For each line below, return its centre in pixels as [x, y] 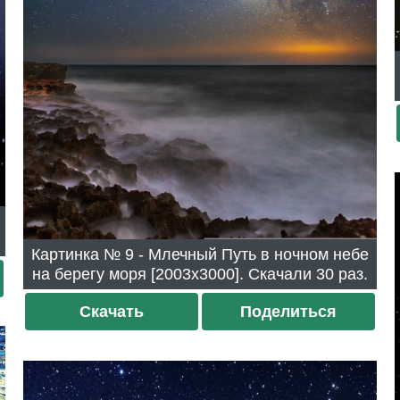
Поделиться [288, 312]
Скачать [112, 312]
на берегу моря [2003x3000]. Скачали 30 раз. [342, 275]
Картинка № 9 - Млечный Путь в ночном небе [78, 255]
